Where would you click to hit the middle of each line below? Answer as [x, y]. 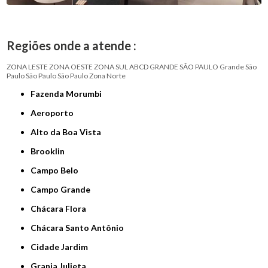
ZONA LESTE [28, 66]
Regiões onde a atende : [72, 45]
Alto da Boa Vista [69, 132]
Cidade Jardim [63, 246]
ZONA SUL [111, 66]
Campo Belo [58, 170]
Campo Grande [64, 189]
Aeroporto [55, 112]
